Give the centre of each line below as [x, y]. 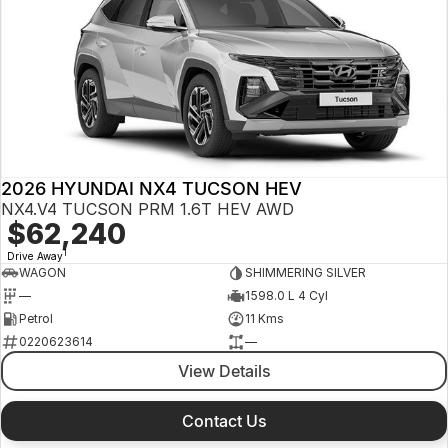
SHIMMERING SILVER [305, 273]
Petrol [36, 319]
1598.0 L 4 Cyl [286, 296]
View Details [224, 370]
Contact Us [224, 420]
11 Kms [264, 319]
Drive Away [35, 255]
